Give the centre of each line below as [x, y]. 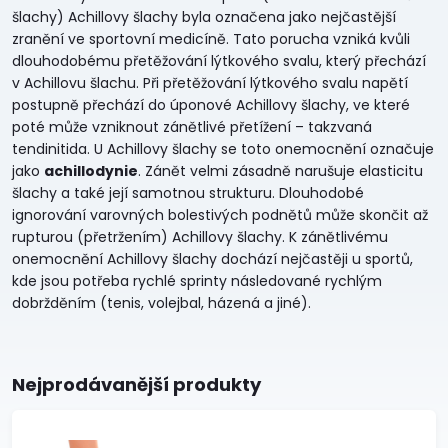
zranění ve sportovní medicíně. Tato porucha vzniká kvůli [211, 39]
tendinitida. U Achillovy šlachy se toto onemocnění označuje [223, 149]
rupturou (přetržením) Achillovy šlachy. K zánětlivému [200, 237]
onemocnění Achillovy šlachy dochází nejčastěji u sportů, [212, 259]
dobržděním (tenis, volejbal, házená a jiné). [161, 303]
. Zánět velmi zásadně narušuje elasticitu [280, 171]
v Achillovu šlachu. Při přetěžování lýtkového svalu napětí [210, 83]
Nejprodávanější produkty [136, 384]
